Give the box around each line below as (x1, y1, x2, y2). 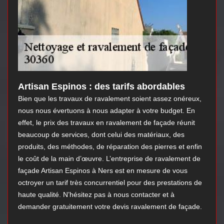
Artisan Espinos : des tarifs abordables (18, 81, 185, 92)
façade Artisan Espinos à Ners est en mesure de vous (18, 166, 187, 175)
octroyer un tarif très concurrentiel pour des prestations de (18, 178, 202, 187)
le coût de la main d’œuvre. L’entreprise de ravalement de (18, 154, 200, 163)
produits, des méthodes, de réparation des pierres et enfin (18, 142, 202, 151)
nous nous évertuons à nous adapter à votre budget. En (18, 106, 195, 115)
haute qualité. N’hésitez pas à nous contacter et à (18, 190, 174, 199)
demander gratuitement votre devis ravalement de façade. (18, 202, 202, 211)
